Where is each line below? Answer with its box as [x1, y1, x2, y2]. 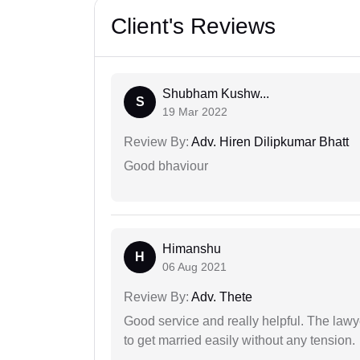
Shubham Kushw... [162, 86, 269, 100]
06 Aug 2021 [162, 260, 227, 273]
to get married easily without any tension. [124, 333, 355, 347]
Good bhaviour [124, 158, 208, 173]
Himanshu [162, 241, 221, 256]
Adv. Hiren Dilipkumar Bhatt [189, 134, 349, 149]
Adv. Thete [189, 289, 252, 304]
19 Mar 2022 [162, 104, 227, 118]
